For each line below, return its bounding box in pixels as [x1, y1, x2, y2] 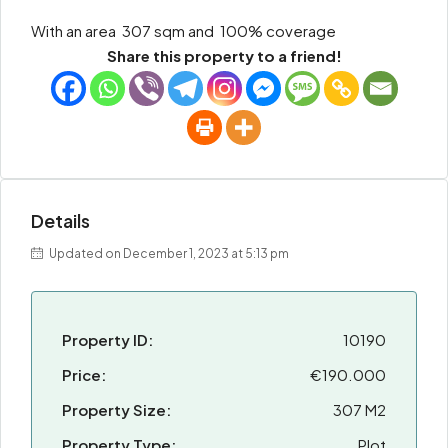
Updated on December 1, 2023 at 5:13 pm [47, 246, 289, 261]
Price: [62, 365, 106, 384]
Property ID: [62, 330, 153, 349]
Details [31, 209, 90, 232]
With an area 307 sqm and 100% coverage [31, 21, 336, 40]
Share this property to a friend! [106, 46, 342, 65]
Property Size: [62, 400, 171, 419]
